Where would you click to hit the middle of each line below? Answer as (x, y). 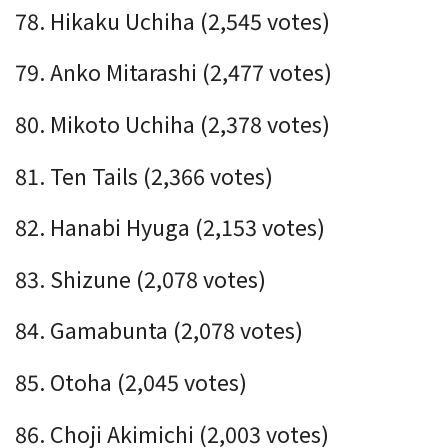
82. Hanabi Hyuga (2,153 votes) (170, 227)
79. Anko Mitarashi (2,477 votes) (173, 72)
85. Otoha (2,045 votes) (131, 381)
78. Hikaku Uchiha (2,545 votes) (172, 20)
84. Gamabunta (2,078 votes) (159, 330)
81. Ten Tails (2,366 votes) (144, 175)
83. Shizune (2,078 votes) (140, 278)
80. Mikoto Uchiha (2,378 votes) (172, 123)
